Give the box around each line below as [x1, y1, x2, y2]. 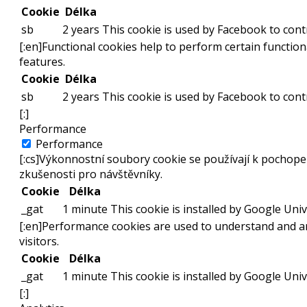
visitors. [19, 234, 59, 249]
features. [19, 54, 65, 70]
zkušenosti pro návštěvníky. [19, 167, 162, 182]
